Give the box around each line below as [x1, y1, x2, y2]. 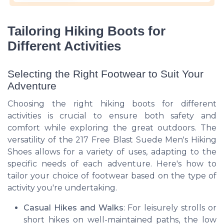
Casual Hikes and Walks [23, 203, 123, 213]
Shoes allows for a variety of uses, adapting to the [7, 147, 216, 157]
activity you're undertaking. [7, 183, 117, 193]
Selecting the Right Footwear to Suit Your [7, 68, 203, 80]
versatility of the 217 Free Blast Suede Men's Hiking [7, 135, 216, 145]
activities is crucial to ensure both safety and [7, 111, 216, 121]
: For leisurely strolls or [123, 203, 217, 213]
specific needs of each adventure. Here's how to [7, 159, 216, 169]
